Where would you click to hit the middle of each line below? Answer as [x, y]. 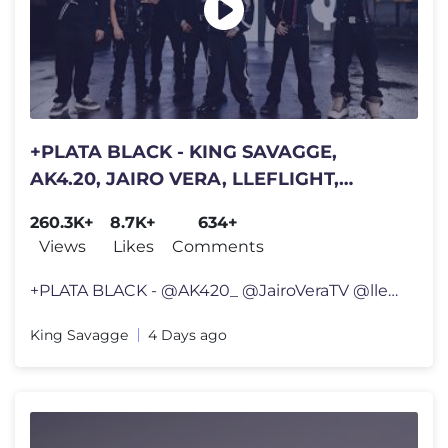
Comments [218, 246]
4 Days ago [187, 335]
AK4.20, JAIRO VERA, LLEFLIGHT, [184, 179]
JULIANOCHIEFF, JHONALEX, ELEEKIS [208, 206]
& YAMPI [69, 233]
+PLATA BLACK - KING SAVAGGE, [183, 152]
